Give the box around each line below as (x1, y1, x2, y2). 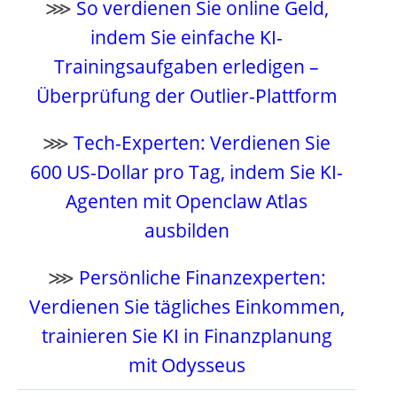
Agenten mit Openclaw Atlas (66, 189, 308, 214)
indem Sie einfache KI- (90, 25, 284, 51)
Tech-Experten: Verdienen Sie (74, 130, 331, 156)
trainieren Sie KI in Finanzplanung (41, 323, 332, 349)
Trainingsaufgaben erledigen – (54, 54, 320, 80)
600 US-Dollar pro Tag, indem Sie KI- (30, 160, 344, 185)
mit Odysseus (128, 353, 245, 378)
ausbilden (144, 218, 230, 244)
